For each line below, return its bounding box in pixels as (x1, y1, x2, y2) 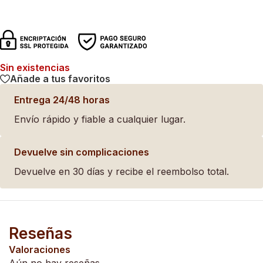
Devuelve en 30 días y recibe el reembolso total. (14, 165, 229, 177)
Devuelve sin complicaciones (14, 146, 149, 158)
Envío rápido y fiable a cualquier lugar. (14, 113, 186, 125)
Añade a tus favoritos (10, 73, 110, 85)
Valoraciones (9, 243, 70, 255)
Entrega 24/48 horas (14, 93, 110, 106)
